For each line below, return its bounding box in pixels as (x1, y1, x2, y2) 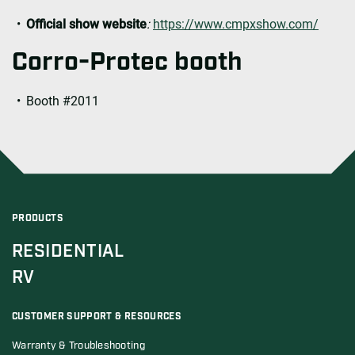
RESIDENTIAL (12, 240, 124, 264)
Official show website (26, 17, 147, 32)
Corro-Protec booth (12, 46, 242, 80)
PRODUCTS (12, 212, 63, 225)
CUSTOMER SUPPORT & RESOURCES (12, 311, 182, 323)
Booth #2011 (26, 94, 99, 109)
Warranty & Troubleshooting (12, 339, 145, 353)
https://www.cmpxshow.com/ (153, 17, 319, 32)
